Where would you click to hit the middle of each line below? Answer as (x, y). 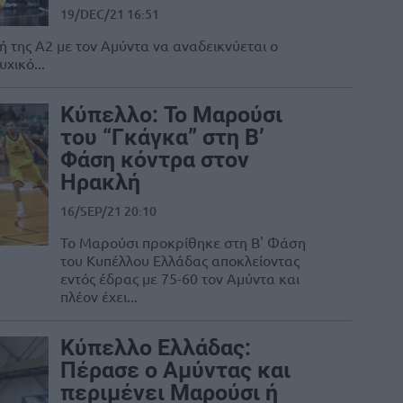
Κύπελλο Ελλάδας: (156, 348)
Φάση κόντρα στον (155, 160)
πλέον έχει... (99, 296)
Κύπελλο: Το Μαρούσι (171, 115)
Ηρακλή (100, 183)
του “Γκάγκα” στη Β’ (162, 138)
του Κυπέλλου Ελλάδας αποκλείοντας (180, 260)
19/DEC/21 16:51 (110, 14)
